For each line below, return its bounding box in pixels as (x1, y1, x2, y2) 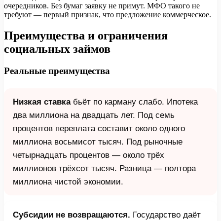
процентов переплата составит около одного (13, 123, 185, 133)
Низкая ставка (13, 97, 71, 107)
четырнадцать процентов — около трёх (13, 150, 164, 160)
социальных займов (4, 42, 110, 56)
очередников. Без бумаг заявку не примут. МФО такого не (4, 1, 200, 10)
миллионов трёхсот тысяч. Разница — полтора (13, 163, 196, 173)
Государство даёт (130, 210, 201, 220)
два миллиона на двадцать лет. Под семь (13, 110, 175, 120)
